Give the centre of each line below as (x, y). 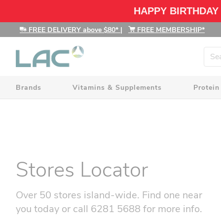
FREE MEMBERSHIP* (170, 30)
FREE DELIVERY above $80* (74, 30)
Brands (29, 87)
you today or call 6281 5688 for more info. (109, 209)
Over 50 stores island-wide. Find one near (109, 195)
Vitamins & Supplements (117, 87)
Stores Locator (82, 170)
